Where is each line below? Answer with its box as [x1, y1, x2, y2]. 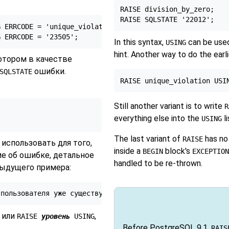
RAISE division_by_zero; [120, 5, 215, 14]
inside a [113, 146, 143, 156]
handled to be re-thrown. [113, 158, 202, 169]
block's [163, 146, 192, 156]
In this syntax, [113, 37, 166, 47]
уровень [41, 212, 70, 220]
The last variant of [113, 134, 182, 144]
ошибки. [32, 66, 66, 77]
